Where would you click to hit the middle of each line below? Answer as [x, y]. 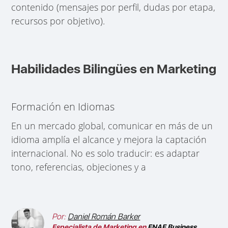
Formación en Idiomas [63, 107]
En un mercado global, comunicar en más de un [112, 126]
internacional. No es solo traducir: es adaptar [106, 153]
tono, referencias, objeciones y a [79, 167]
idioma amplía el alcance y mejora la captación [109, 140]
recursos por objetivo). [58, 21]
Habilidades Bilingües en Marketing [114, 69]
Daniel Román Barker [104, 216]
